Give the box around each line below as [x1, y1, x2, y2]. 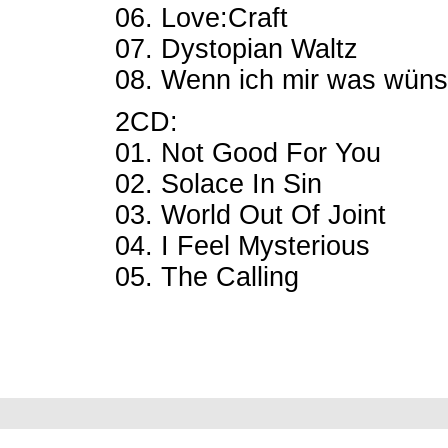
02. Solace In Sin [115, 169, 322, 199]
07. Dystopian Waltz [115, 34, 358, 64]
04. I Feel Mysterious [115, 231, 370, 261]
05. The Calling [115, 262, 299, 292]
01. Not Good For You [115, 138, 381, 168]
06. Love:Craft [115, 3, 288, 33]
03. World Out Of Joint [115, 200, 386, 230]
